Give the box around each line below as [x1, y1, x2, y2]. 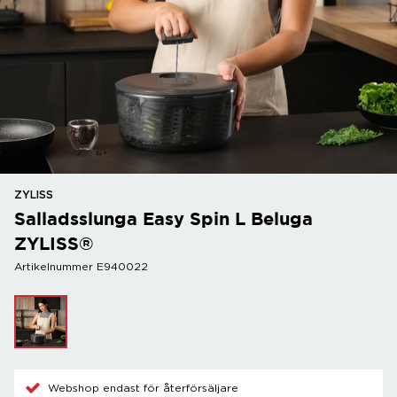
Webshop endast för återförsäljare [48, 382, 238, 393]
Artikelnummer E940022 [14, 261, 148, 272]
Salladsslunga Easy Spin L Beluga [14, 208, 313, 229]
